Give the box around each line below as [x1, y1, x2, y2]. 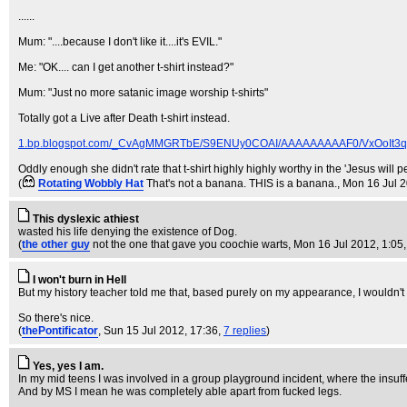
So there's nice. [18, 312, 94, 324]
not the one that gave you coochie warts [93, 238, 288, 251]
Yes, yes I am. [33, 360, 104, 372]
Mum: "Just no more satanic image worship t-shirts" [18, 86, 268, 99]
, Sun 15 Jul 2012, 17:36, [98, 324, 223, 337]
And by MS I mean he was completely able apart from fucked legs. [18, 385, 342, 398]
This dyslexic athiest [33, 213, 139, 225]
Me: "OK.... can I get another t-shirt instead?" [18, 61, 233, 74]
